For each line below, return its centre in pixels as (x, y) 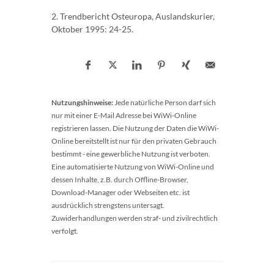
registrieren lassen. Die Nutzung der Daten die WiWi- (135, 128)
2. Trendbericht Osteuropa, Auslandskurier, (133, 17)
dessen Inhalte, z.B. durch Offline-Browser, (120, 180)
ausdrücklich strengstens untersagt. (108, 206)
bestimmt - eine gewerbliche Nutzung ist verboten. (131, 154)
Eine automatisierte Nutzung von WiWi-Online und (133, 167)
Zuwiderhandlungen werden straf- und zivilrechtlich (135, 218)
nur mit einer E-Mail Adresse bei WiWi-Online (124, 116)
